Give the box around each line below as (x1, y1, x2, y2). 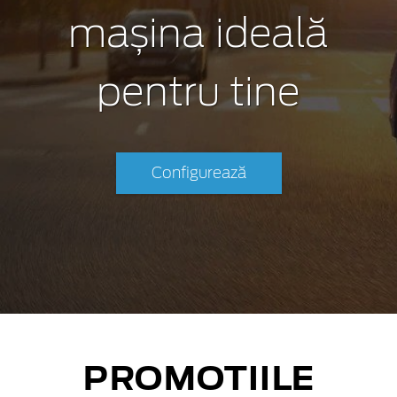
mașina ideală (68, 15, 329, 55)
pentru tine (97, 74, 300, 113)
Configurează (151, 165, 246, 181)
